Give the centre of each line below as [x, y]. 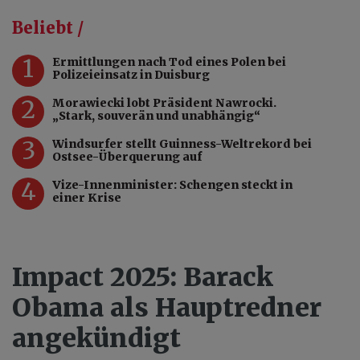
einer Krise [87, 198]
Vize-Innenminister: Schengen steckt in [172, 185]
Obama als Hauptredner [167, 308]
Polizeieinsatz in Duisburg [131, 75]
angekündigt [96, 339]
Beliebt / [48, 28]
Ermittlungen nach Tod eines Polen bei [169, 62]
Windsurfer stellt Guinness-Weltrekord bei [182, 144]
